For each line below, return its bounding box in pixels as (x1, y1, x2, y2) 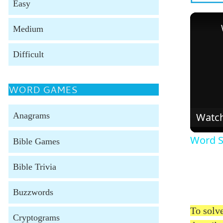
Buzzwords (12, 187, 53, 197)
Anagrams (12, 111, 50, 121)
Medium (12, 24, 43, 34)
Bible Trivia (12, 161, 56, 172)
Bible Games (12, 136, 60, 146)
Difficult (12, 49, 44, 60)
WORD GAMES (8, 83, 78, 97)
